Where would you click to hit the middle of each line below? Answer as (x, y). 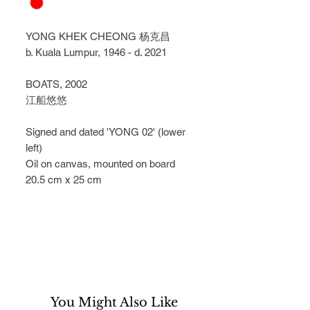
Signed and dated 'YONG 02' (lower (106, 132)
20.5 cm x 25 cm (64, 180)
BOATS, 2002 (56, 84)
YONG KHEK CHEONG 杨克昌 (98, 37)
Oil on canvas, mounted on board (100, 164)
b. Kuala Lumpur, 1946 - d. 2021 (96, 53)
